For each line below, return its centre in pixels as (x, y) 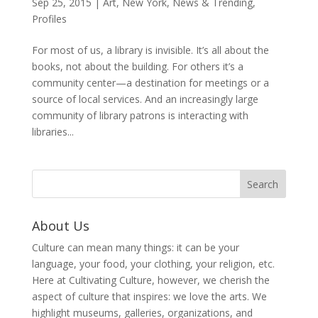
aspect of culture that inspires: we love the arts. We (149, 296)
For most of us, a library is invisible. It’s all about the (150, 50)
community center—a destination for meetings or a (150, 82)
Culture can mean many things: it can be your (135, 247)
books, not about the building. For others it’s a (137, 66)
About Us (60, 225)
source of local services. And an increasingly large (145, 99)
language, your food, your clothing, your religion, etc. (153, 263)
